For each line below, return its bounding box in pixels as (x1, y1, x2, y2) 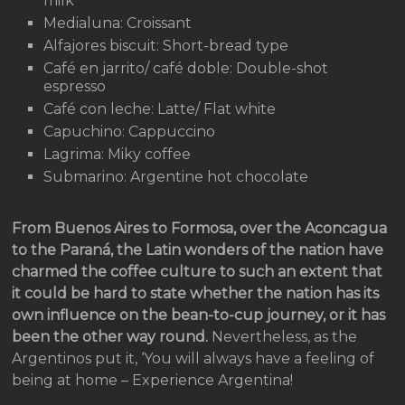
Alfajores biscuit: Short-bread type (43, 37, 289, 55)
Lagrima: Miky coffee (43, 146, 192, 164)
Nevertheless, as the (208, 328, 358, 346)
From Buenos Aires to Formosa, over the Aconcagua (12, 220, 388, 238)
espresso (43, 78, 107, 96)
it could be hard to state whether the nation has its (12, 285, 380, 303)
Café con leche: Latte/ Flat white (43, 100, 277, 118)
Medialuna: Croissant (43, 14, 193, 33)
